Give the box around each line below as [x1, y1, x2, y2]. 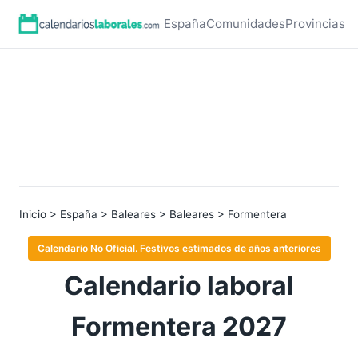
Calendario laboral [64, 270, 294, 301]
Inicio [19, 208, 46, 221]
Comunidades [206, 16, 285, 31]
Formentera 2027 [71, 311, 287, 342]
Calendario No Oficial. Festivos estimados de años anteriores [37, 242, 321, 254]
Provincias [285, 16, 345, 31]
